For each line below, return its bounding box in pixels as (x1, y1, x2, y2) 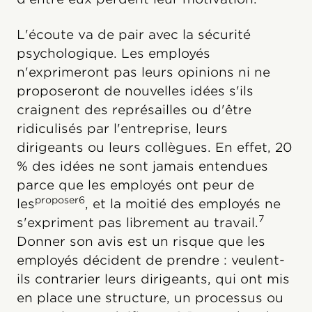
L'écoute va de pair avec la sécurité (17, 26, 251, 42)
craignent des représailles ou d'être (17, 102, 251, 117)
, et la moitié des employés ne (85, 196, 281, 211)
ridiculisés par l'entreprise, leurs (17, 120, 228, 136)
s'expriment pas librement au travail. (17, 214, 258, 230)
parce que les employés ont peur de (17, 177, 254, 192)
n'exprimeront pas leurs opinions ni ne (17, 64, 270, 79)
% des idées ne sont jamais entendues (17, 158, 268, 173)
